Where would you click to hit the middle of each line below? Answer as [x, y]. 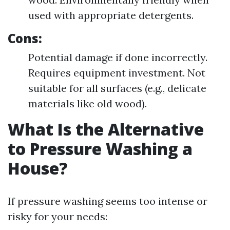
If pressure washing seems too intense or [108, 201]
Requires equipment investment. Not [117, 73]
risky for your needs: [57, 216]
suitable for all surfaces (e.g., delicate [117, 88]
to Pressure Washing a [100, 149]
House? [38, 168]
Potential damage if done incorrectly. [118, 57]
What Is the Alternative [106, 129]
